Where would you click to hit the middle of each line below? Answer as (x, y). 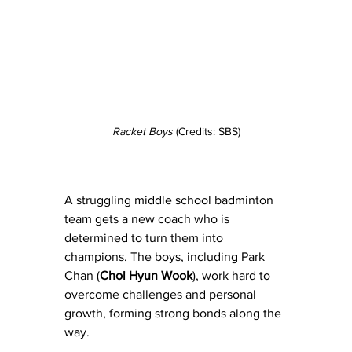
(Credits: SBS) (206, 132)
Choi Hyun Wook (146, 276)
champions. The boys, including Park (166, 257)
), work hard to (233, 276)
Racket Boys (142, 132)
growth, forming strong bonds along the (174, 313)
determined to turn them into (145, 238)
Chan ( (82, 276)
